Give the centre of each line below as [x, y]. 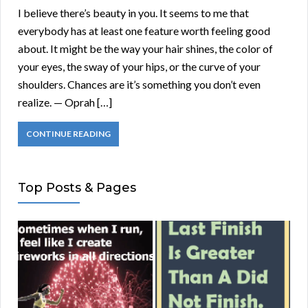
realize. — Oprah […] [65, 102]
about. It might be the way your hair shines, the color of [145, 49]
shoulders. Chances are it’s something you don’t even [139, 85]
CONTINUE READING [68, 134]
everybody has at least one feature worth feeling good [144, 31]
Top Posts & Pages [77, 188]
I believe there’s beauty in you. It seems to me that [133, 13]
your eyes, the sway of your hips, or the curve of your [139, 67]
